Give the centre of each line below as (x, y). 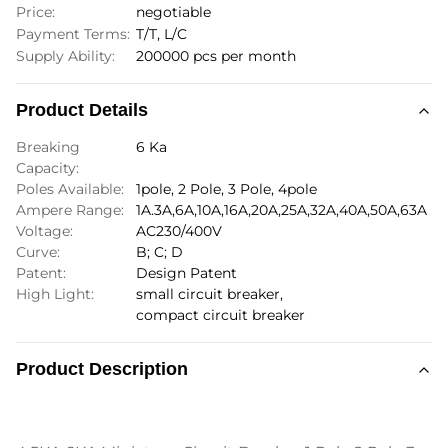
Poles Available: (70, 189)
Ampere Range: (70, 210)
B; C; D (159, 252)
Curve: (38, 252)
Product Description (102, 369)
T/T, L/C (161, 34)
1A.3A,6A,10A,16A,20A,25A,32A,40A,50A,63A (281, 210)
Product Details (82, 110)
